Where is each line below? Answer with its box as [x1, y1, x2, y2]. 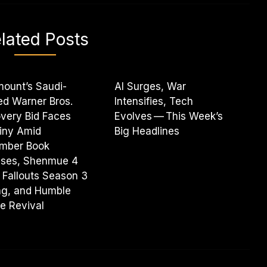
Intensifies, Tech [114, 95, 194, 107]
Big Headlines [114, 125, 180, 137]
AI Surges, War [114, 80, 187, 92]
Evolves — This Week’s [114, 110, 223, 122]
